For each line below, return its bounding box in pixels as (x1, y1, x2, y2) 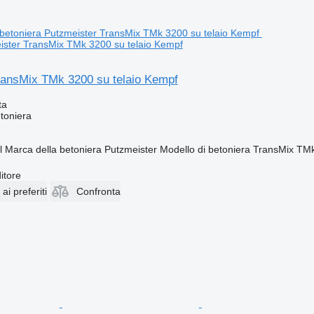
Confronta (76, 185, 121, 197)
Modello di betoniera (159, 143, 250, 155)
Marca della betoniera (4, 143, 102, 155)
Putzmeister (104, 143, 157, 155)
